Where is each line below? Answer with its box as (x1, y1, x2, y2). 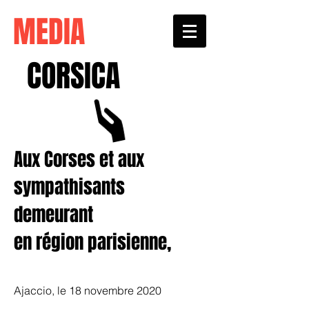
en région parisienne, (14, 228, 171, 256)
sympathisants (14, 173, 125, 201)
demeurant (14, 201, 93, 228)
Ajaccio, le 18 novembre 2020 (14, 283, 161, 297)
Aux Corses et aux (14, 146, 144, 173)
